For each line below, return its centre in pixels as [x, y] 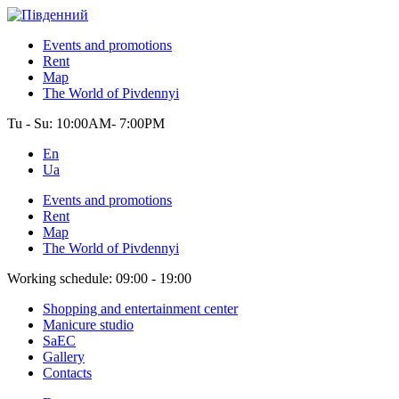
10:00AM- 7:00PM [110, 123]
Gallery [64, 357]
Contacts [67, 373]
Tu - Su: [32, 123]
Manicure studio [88, 325]
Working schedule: [61, 278]
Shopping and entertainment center [140, 309]
